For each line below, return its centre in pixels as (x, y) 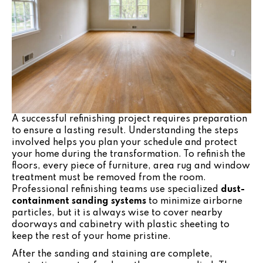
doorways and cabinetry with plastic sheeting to (121, 225)
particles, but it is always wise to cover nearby (117, 213)
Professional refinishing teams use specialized (116, 189)
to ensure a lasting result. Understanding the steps (125, 131)
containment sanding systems (79, 201)
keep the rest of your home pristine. (91, 236)
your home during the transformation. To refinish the (129, 154)
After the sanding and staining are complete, (112, 254)
